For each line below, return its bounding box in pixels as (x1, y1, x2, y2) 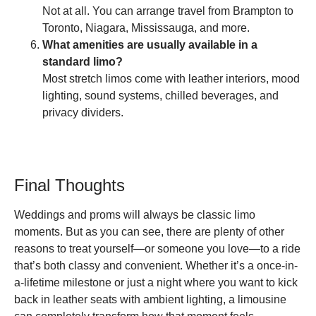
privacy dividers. (42, 107, 123, 119)
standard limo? (42, 56, 123, 68)
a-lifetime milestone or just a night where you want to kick (14, 276, 298, 289)
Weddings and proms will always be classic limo (14, 209, 255, 221)
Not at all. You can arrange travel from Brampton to (42, 5, 293, 18)
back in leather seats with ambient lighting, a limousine (14, 293, 286, 306)
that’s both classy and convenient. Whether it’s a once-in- (14, 260, 298, 272)
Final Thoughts (14, 176, 125, 195)
